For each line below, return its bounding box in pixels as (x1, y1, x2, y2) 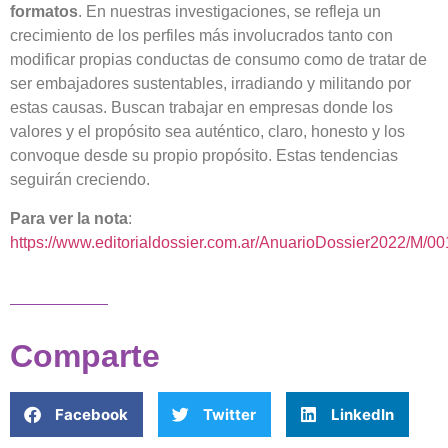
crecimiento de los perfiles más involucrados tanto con (10, 27, 393, 45)
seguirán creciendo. (10, 171, 150, 189)
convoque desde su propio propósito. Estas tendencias (10, 147, 398, 165)
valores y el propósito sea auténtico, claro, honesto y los (10, 123, 405, 141)
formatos (10, 3, 78, 21)
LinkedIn (331, 404, 394, 424)
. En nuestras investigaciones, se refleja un (78, 3, 381, 21)
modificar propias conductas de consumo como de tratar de (10, 51, 427, 69)
